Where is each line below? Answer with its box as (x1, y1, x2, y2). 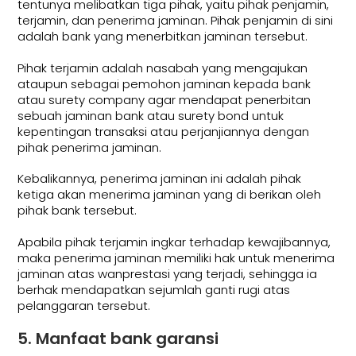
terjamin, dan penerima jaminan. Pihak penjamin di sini (17, 12, 334, 29)
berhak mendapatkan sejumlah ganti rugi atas (17, 281, 291, 298)
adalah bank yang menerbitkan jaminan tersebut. (17, 28, 308, 45)
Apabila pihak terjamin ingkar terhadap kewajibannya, (17, 233, 331, 250)
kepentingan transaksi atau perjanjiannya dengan (17, 122, 310, 140)
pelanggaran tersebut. (17, 296, 151, 314)
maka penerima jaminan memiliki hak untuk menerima (17, 249, 335, 266)
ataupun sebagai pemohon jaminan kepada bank (17, 75, 311, 92)
